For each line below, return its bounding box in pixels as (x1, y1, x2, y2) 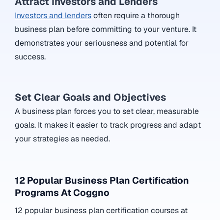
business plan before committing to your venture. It (15, 24, 196, 34)
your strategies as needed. (15, 133, 110, 144)
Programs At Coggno (15, 187, 110, 199)
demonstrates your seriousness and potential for (15, 37, 189, 48)
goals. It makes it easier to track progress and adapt (15, 119, 201, 130)
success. (15, 51, 46, 62)
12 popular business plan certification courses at (15, 205, 188, 216)
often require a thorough (91, 10, 180, 21)
